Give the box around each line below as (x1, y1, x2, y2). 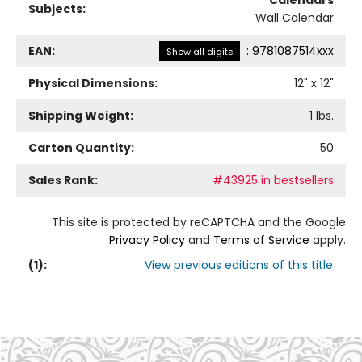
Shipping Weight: (28, 107, 133, 124)
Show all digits (166, 45, 234, 58)
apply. (309, 232, 346, 248)
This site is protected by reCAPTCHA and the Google (52, 214, 346, 230)
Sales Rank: (28, 172, 98, 188)
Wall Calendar (255, 10, 334, 26)
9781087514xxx (252, 43, 334, 59)
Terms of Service (213, 232, 309, 248)
